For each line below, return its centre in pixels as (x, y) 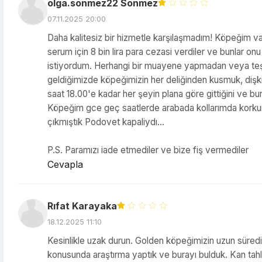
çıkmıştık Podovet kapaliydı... (106, 122)
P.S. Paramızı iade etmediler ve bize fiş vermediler (148, 150)
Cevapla (65, 164)
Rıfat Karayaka (82, 206)
